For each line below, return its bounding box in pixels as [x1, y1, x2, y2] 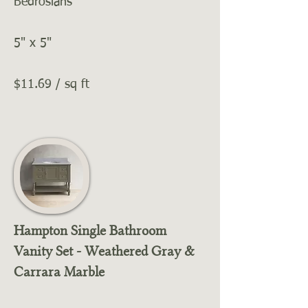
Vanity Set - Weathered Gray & [14, 243, 195, 259]
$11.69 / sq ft [14, 78, 89, 91]
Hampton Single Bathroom [14, 222, 166, 239]
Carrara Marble [14, 263, 104, 280]
